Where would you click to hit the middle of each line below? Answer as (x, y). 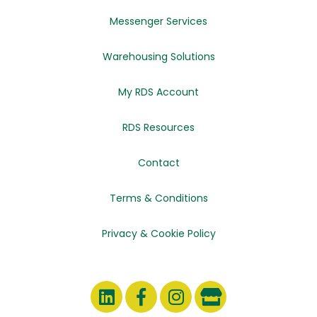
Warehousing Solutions (158, 56)
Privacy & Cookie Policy (158, 233)
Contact (158, 162)
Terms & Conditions (158, 198)
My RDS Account (158, 92)
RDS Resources (158, 127)
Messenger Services (158, 21)
